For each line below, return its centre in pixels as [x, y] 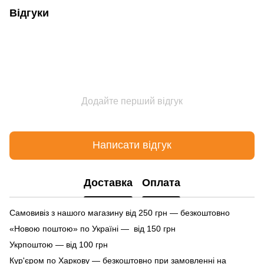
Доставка [108, 183]
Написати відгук [132, 145]
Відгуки [29, 13]
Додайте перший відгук [132, 101]
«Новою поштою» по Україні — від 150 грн [93, 228]
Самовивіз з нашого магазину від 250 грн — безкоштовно [120, 212]
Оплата [161, 183]
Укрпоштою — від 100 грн [59, 244]
